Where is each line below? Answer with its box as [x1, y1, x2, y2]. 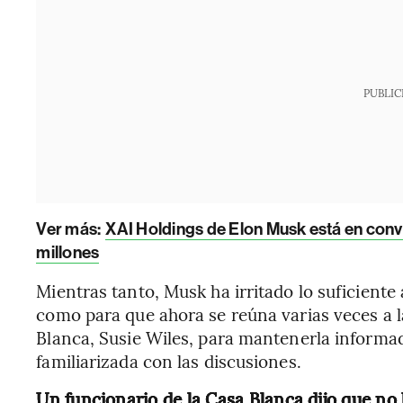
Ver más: [36, 219, 104, 239]
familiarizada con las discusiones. [36, 349, 301, 372]
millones [36, 242, 100, 263]
